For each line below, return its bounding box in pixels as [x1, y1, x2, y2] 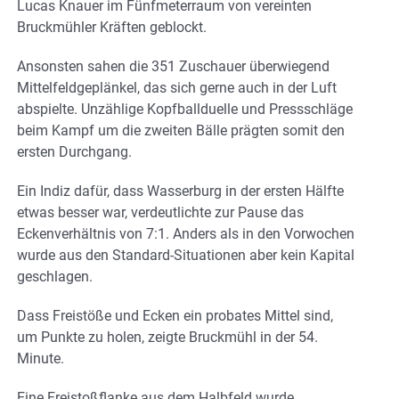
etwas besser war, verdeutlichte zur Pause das [17, 203, 304, 221]
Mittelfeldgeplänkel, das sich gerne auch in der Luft [17, 78, 337, 96]
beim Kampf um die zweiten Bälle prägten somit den [17, 121, 345, 139]
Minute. [17, 349, 64, 367]
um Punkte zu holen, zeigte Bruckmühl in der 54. [17, 328, 318, 346]
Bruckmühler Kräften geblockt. [17, 18, 207, 36]
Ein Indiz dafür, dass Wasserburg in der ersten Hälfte [17, 182, 344, 199]
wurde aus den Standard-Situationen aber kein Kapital [17, 246, 354, 264]
